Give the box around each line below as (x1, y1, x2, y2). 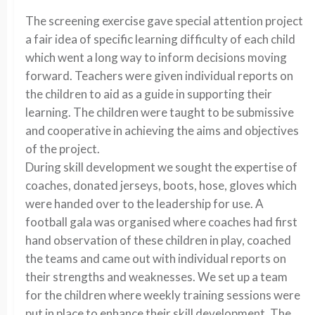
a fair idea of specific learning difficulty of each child (25, 32, 295, 46)
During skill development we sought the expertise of (25, 160, 297, 174)
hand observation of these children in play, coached (25, 233, 291, 247)
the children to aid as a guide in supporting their (25, 86, 272, 101)
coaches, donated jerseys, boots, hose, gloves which (25, 178, 297, 193)
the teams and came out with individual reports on (25, 251, 286, 266)
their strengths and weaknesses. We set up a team (25, 269, 288, 284)
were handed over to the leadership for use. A (25, 196, 264, 211)
